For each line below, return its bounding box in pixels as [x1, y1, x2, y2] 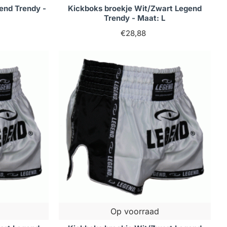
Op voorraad [110, 206, 159, 217]
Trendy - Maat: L [104, 13, 166, 23]
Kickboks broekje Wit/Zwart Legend [67, 4, 202, 14]
